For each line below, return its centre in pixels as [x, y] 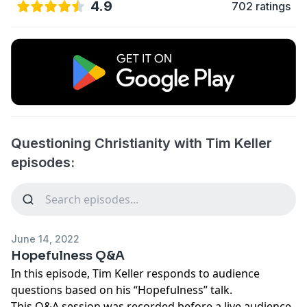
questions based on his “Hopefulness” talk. [122, 290]
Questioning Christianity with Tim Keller [142, 143]
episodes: [43, 162]
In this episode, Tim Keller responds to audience [135, 273]
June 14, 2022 [45, 238]
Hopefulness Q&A [68, 255]
